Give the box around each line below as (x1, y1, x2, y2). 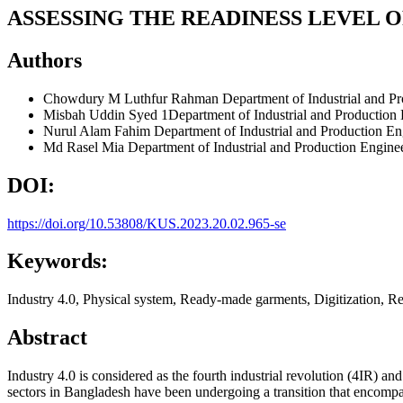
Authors (7, 48, 82, 72)
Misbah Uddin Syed (43, 106, 161, 122)
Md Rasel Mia (43, 139, 128, 155)
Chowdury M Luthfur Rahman (43, 90, 222, 106)
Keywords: (7, 249, 108, 273)
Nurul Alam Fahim (43, 122, 154, 139)
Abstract (7, 326, 87, 350)
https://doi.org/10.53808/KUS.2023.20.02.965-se (7, 215, 286, 231)
